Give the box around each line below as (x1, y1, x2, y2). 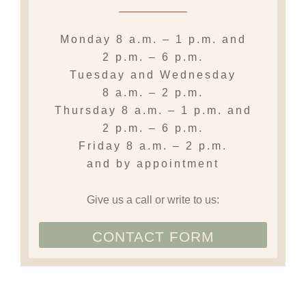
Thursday (54, 105, 122, 117)
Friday (79, 140, 126, 152)
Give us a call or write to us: (87, 193, 219, 206)
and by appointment (87, 158, 219, 170)
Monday (59, 33, 116, 46)
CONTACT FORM (92, 228, 214, 245)
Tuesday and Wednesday (70, 69, 236, 81)
